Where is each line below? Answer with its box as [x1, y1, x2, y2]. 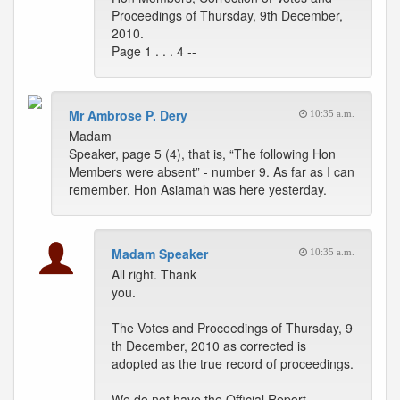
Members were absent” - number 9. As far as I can [69, 162, 354, 180]
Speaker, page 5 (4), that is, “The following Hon [69, 145, 336, 162]
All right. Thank [112, 265, 196, 283]
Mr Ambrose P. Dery [69, 106, 187, 124]
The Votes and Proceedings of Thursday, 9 [112, 319, 353, 337]
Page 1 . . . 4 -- [112, 42, 196, 60]
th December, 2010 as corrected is [112, 337, 306, 354]
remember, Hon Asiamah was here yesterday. [69, 180, 327, 198]
